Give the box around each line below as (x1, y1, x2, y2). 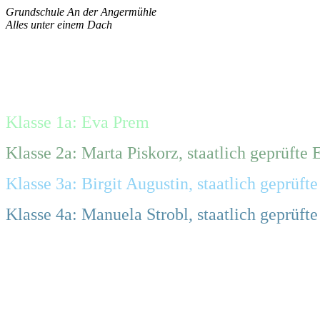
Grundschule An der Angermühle (6, 6, 156, 18)
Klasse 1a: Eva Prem (6, 112, 149, 131)
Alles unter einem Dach (6, 19, 112, 31)
